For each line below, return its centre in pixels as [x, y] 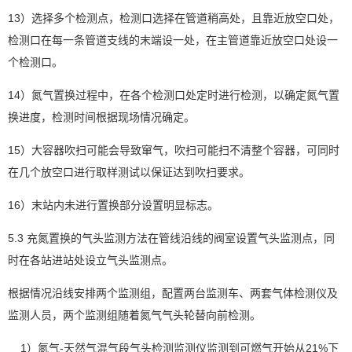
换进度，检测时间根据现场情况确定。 [101, 117]
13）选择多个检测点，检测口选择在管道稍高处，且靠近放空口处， [174, 18]
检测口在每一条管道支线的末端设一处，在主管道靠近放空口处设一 [173, 40]
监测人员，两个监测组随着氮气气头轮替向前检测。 [134, 315]
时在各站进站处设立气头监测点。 [90, 260]
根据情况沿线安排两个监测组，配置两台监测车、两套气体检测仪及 [173, 293]
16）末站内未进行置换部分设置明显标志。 [113, 205]
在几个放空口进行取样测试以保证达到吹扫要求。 [129, 172]
